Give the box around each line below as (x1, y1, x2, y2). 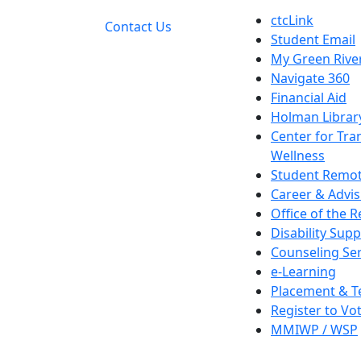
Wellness (271, 147, 325, 164)
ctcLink (271, 11, 313, 29)
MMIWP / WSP (271, 321, 358, 338)
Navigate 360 (271, 69, 350, 87)
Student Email (271, 31, 355, 48)
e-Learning (271, 263, 336, 280)
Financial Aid (271, 89, 346, 106)
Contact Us (105, 18, 172, 35)
